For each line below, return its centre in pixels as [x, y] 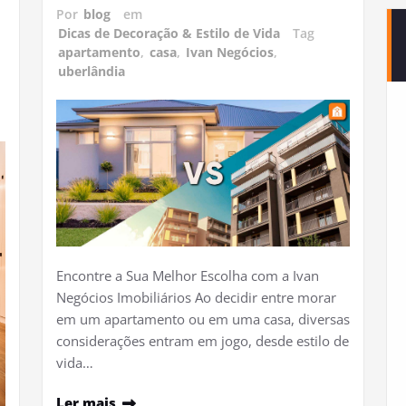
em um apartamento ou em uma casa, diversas [203, 319]
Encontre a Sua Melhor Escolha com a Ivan [188, 276]
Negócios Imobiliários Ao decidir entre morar [196, 298]
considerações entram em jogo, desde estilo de [203, 341]
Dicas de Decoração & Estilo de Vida [169, 34]
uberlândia [92, 72]
